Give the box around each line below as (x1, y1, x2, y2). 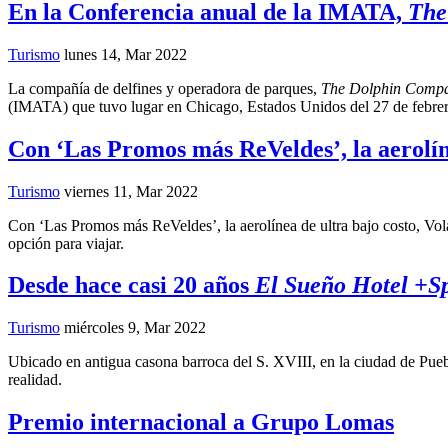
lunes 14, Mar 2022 (64, 45, 187, 63)
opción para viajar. (8, 234, 124, 252)
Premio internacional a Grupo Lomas (8, 409, 394, 436)
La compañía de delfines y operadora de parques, (8, 79, 321, 97)
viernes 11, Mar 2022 (64, 182, 198, 200)
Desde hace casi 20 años (8, 272, 255, 299)
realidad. (8, 371, 62, 389)
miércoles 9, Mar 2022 (64, 319, 206, 337)
